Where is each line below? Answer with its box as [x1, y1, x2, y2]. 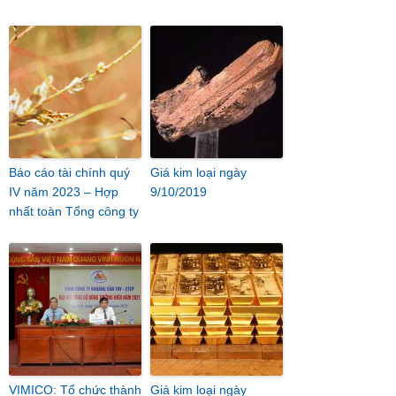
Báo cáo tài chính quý [9, 165, 130, 179]
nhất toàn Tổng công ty [9, 204, 139, 218]
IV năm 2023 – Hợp [9, 185, 118, 199]
